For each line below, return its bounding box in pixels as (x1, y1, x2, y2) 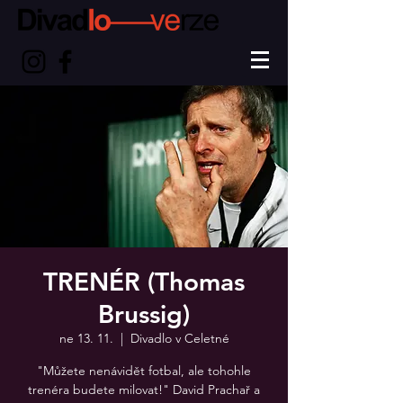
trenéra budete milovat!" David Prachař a (28, 381, 260, 398)
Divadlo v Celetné (130, 330, 229, 346)
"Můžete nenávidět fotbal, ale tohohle (37, 363, 251, 379)
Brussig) (98, 299, 190, 329)
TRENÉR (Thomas (43, 266, 245, 297)
